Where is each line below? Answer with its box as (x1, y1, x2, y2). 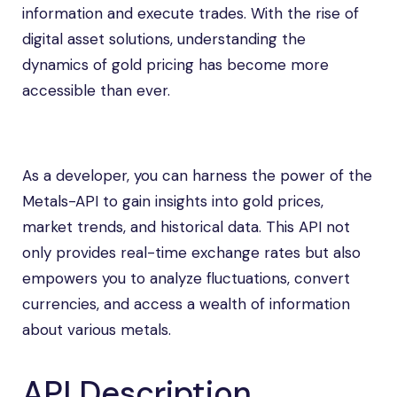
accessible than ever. (22, 81, 170, 100)
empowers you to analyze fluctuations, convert (22, 269, 350, 288)
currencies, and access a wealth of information (22, 294, 350, 314)
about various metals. (22, 320, 171, 339)
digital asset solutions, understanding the (22, 29, 306, 49)
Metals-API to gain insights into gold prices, (22, 191, 323, 211)
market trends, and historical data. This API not (22, 217, 350, 237)
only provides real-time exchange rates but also (22, 243, 361, 262)
